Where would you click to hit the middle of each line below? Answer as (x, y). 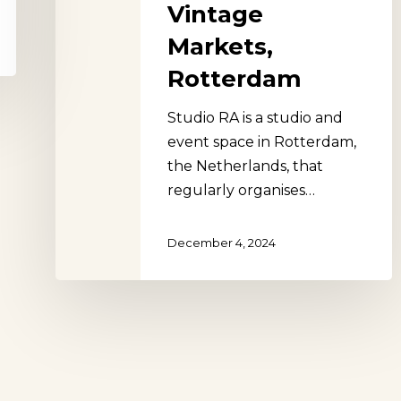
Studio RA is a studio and (255, 117)
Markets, (220, 46)
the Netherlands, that (245, 166)
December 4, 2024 (222, 242)
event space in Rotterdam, (262, 141)
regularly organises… (241, 190)
